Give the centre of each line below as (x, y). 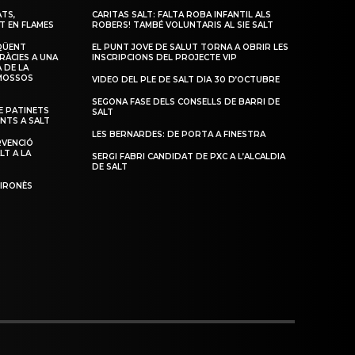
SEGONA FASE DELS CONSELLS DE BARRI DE (186, 102)
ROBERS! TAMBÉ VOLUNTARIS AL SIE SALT (183, 25)
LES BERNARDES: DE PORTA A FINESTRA (179, 135)
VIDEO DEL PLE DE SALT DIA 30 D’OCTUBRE (186, 80)
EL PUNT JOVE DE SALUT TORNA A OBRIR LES (191, 48)
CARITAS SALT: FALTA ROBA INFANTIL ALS (182, 15)
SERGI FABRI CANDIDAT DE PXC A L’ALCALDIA (189, 157)
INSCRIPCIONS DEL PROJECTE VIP (165, 58)
